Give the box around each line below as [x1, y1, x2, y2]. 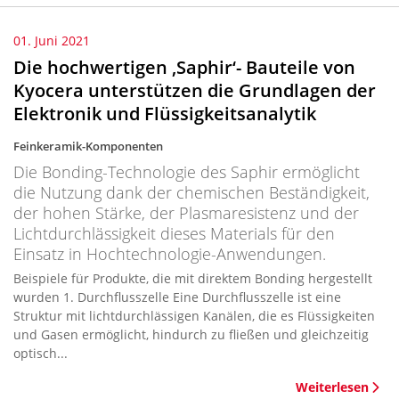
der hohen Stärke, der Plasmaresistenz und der [13, 202, 359, 224]
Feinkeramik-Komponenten [13, 138, 163, 154]
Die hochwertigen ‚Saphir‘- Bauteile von [13, 55, 355, 79]
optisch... [13, 345, 68, 362]
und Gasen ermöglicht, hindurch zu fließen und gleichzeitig [13, 326, 369, 343]
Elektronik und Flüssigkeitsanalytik [13, 102, 316, 126]
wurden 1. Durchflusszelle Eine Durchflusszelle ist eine [13, 289, 63, 305]
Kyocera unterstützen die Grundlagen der [13, 78, 376, 102]
